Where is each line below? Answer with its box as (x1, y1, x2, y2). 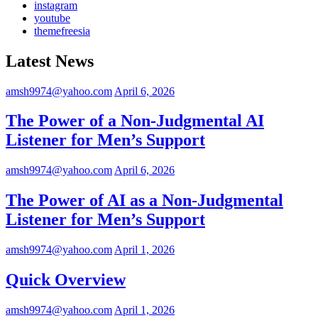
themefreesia (34, 24, 90, 37)
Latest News (6, 51, 94, 70)
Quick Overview (6, 270, 126, 290)
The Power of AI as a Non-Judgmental (6, 191, 283, 210)
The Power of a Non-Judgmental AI (6, 111, 264, 131)
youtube (34, 11, 70, 24)
